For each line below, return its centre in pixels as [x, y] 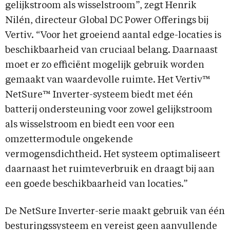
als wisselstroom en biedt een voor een [90, 125]
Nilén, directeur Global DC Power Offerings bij [107, 21]
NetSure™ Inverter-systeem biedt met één [99, 95]
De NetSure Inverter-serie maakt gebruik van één [115, 212]
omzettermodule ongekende [69, 140]
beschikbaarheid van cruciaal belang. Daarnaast [111, 51]
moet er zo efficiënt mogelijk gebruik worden [105, 65]
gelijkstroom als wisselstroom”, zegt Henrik [101, 6]
